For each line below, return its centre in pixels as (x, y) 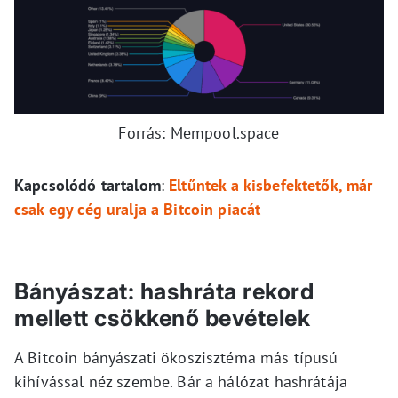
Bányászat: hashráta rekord (164, 291)
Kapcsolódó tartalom (88, 185)
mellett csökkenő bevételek (162, 318)
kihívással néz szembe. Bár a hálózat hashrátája (181, 381)
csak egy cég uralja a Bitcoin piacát (138, 209)
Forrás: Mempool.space (199, 132)
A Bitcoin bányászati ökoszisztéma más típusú (176, 357)
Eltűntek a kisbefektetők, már (271, 185)
